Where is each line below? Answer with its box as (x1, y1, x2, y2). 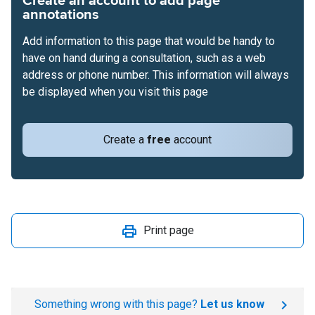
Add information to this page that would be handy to (22, 34, 275, 48)
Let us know (200, 297, 264, 311)
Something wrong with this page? (34, 297, 200, 311)
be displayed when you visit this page (22, 85, 208, 98)
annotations (22, 6, 99, 23)
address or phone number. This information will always (22, 68, 289, 82)
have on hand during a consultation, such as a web (22, 51, 266, 65)
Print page (143, 224, 194, 237)
